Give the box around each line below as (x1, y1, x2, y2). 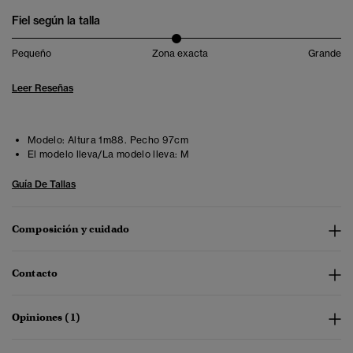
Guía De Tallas (12, 178, 76, 191)
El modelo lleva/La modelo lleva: (28, 148, 178, 161)
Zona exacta (151, 47, 208, 60)
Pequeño (12, 47, 51, 60)
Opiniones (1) (12, 310, 80, 325)
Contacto (12, 266, 58, 281)
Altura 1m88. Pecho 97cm (65, 134, 189, 147)
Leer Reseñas (12, 82, 73, 95)
